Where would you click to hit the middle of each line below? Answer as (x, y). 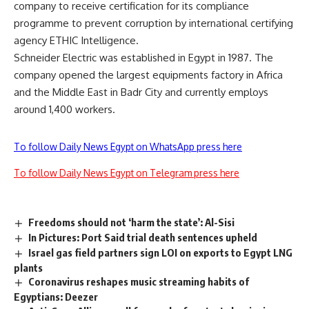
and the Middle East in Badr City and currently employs (141, 92)
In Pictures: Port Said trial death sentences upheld (143, 237)
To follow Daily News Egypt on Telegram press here (127, 172)
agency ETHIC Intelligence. (76, 40)
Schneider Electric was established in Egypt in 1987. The (143, 57)
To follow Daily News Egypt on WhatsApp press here (128, 146)
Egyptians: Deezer (56, 297)
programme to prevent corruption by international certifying (153, 23)
